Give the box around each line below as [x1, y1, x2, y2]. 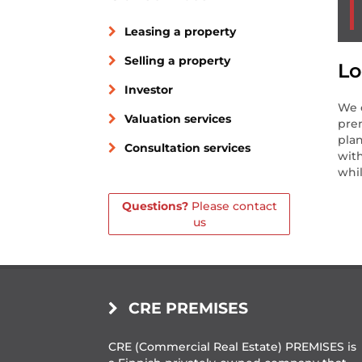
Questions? [121, 198, 188, 213]
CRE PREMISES [128, 298, 249, 318]
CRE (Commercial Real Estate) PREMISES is [108, 339, 357, 354]
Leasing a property [124, 23, 237, 39]
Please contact [187, 198, 277, 213]
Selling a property [124, 53, 231, 68]
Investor [124, 82, 174, 97]
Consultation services [124, 140, 251, 155]
